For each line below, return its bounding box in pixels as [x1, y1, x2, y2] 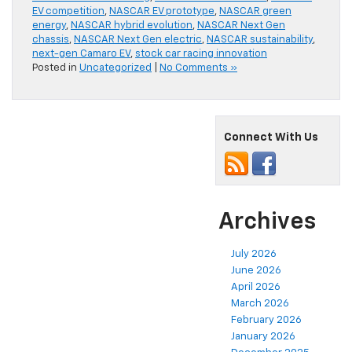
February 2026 [231, 315, 302, 326]
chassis [32, 35, 69, 46]
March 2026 [231, 299, 289, 310]
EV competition [32, 6, 104, 17]
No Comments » [159, 63, 237, 74]
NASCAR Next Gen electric [74, 35, 202, 46]
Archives [218, 211, 316, 235]
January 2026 [231, 332, 295, 343]
